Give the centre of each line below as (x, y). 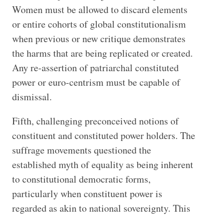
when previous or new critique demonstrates (99, 38)
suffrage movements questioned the (81, 150)
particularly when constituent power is (87, 193)
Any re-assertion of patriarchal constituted (95, 67)
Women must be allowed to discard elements (100, 9)
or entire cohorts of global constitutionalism (99, 24)
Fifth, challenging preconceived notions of (95, 121)
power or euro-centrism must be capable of (96, 82)
